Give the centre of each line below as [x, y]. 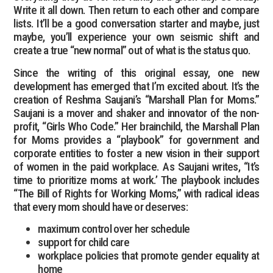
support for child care [83, 243]
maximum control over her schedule [114, 229]
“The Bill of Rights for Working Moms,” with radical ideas [136, 193]
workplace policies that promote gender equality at [149, 256]
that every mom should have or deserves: [101, 207]
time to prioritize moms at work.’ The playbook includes [136, 180]
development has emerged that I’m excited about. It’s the [136, 86]
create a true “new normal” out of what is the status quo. [132, 51]
